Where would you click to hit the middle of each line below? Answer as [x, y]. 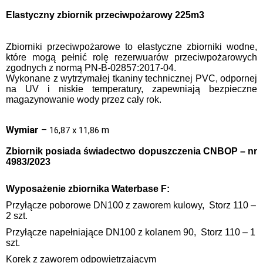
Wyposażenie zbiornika [59, 188]
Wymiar [22, 130]
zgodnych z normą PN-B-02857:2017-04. [91, 68]
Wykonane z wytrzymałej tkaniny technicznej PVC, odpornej [131, 78]
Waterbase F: [142, 188]
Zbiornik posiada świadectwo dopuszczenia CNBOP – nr [131, 151]
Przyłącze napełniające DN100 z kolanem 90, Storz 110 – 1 [131, 232]
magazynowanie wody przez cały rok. [84, 99]
